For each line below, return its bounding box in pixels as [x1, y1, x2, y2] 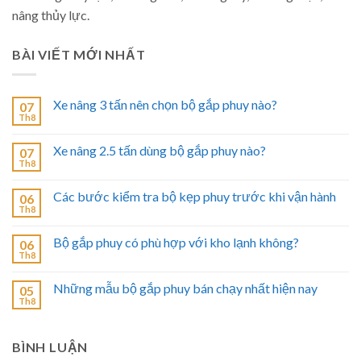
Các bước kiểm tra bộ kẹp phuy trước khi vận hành [53, 188, 336, 204]
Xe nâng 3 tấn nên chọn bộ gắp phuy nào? [53, 96, 277, 112]
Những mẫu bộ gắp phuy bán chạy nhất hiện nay [53, 280, 317, 296]
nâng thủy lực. [12, 7, 89, 23]
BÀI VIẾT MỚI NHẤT [12, 47, 146, 63]
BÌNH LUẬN [12, 338, 89, 355]
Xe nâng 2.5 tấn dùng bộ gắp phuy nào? [53, 142, 266, 158]
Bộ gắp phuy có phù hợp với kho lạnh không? [53, 234, 299, 250]
